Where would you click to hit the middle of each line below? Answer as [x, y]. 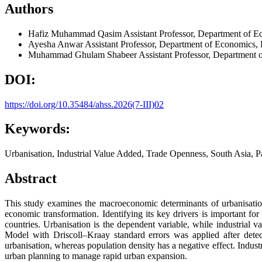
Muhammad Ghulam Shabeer [83, 54]
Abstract [31, 179]
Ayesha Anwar [56, 44]
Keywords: [37, 129]
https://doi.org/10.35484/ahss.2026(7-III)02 [84, 104]
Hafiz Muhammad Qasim [76, 33]
